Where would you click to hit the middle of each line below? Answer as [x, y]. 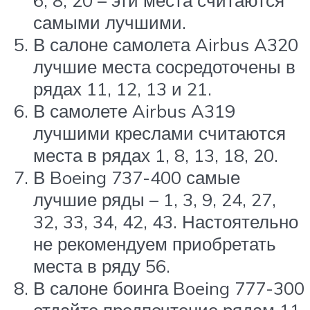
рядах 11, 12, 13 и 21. [122, 89]
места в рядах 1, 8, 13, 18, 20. [156, 155]
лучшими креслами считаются [159, 133]
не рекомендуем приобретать [155, 244]
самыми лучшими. [110, 22]
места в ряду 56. [102, 266]
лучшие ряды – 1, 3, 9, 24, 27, [155, 200]
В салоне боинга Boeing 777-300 [169, 288]
